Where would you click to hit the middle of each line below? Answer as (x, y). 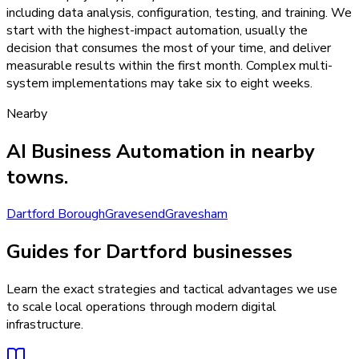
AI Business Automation (116, 151)
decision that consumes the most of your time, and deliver (169, 48)
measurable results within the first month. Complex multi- (169, 65)
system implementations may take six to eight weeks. (159, 83)
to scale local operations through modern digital (141, 307)
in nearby (270, 151)
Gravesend (135, 214)
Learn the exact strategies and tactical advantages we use (172, 290)
